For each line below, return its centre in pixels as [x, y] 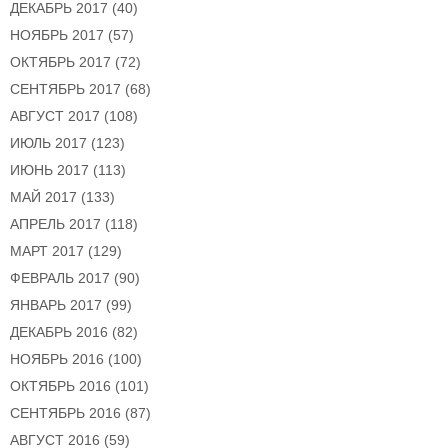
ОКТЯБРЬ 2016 [60, 386]
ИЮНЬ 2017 [49, 170]
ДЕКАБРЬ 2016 [59, 332]
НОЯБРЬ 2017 [57, 35]
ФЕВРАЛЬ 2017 [60, 278]
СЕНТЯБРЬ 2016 [65, 413]
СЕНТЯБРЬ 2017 [65, 89]
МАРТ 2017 [47, 251]
